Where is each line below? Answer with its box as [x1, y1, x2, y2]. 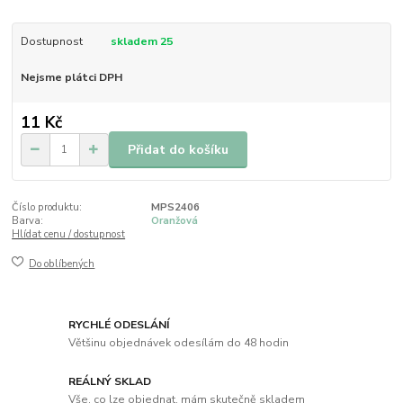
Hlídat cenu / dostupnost [12, 228, 126, 242]
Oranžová [150, 214, 198, 228]
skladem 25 [110, 33, 175, 49]
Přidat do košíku [128, 140, 228, 158]
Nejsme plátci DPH [20, 69, 122, 85]
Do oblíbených [29, 256, 95, 271]
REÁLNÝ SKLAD [68, 374, 152, 390]
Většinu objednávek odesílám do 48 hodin [68, 335, 290, 350]
